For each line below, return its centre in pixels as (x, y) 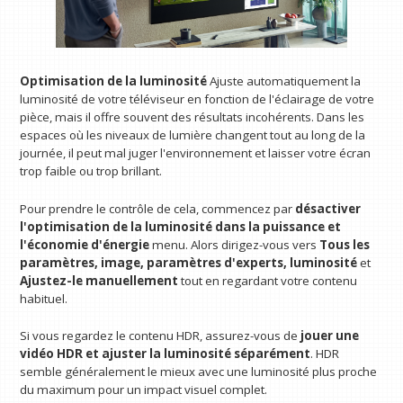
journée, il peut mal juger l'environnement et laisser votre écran (196, 152)
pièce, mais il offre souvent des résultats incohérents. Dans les (193, 116)
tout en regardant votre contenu (269, 280)
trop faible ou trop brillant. (91, 170)
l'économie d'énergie (85, 244)
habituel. (44, 298)
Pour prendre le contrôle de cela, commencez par (158, 208)
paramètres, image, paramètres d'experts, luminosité (189, 262)
